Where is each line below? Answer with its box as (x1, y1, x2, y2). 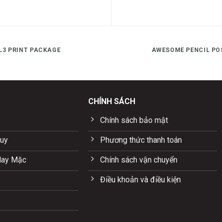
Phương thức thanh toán (100, 135, 182, 145)
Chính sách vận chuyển (100, 155, 177, 165)
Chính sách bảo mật (100, 115, 168, 125)
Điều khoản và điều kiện (100, 174, 181, 184)
